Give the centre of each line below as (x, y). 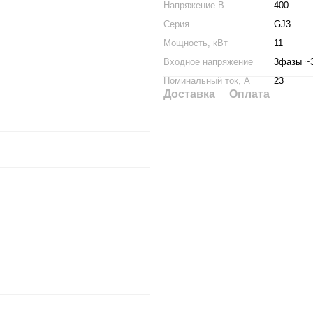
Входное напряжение (208, 62)
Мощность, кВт (196, 43)
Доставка (189, 94)
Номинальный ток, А (207, 81)
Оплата (249, 94)
